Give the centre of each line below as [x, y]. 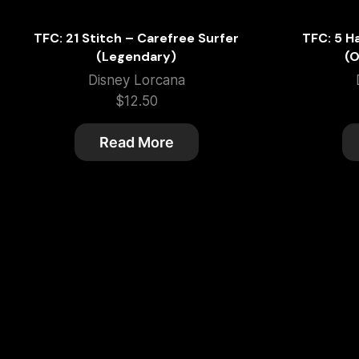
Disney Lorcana [136, 81]
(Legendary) [137, 57]
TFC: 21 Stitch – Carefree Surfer [137, 38]
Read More [136, 143]
